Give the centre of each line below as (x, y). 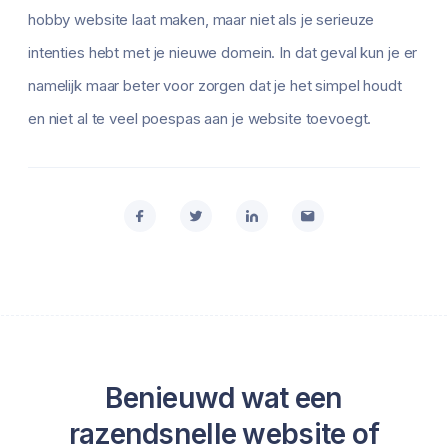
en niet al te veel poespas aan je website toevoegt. (200, 119)
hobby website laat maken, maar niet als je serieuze (201, 20)
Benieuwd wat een (224, 398)
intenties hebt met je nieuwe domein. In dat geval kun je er (223, 53)
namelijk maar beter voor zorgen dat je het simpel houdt (215, 86)
